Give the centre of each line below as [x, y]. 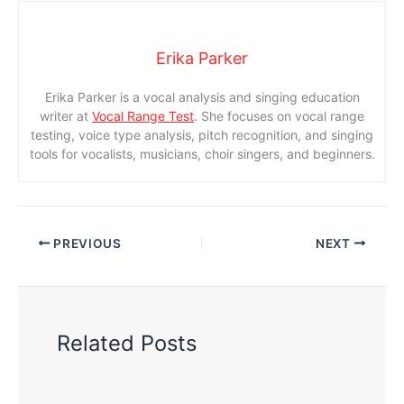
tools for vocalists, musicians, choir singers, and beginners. [202, 153]
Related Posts [127, 343]
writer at [66, 115]
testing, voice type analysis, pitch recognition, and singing [202, 134]
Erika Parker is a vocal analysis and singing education [202, 96]
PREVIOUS [86, 243]
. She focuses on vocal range [279, 115]
